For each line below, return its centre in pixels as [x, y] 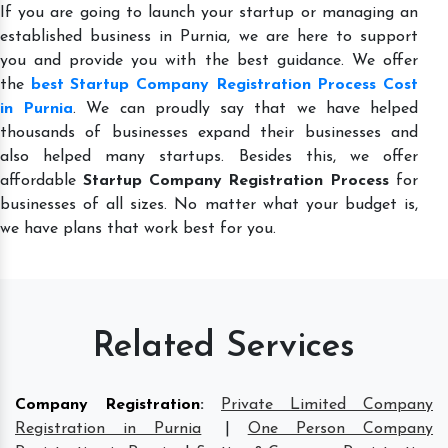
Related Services [224, 347]
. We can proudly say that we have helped [246, 108]
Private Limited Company [327, 404]
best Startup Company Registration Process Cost [224, 84]
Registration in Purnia [108, 428]
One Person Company [340, 428]
